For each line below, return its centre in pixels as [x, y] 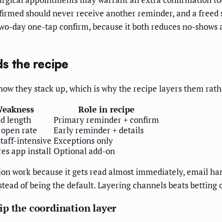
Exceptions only [83, 141]
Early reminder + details [99, 130]
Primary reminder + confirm [106, 120]
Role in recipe [106, 110]
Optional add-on [84, 151]
